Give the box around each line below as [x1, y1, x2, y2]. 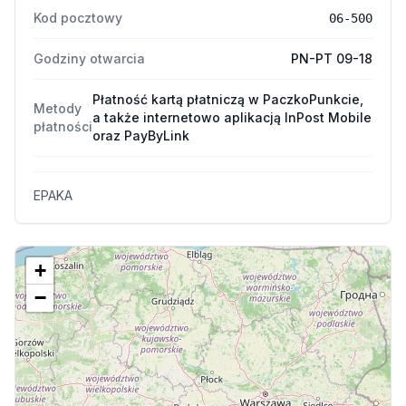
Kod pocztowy [34, 10, 122, 25]
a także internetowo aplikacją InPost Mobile [92, 110, 372, 125]
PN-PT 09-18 [291, 51, 372, 66]
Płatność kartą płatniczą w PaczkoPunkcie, [92, 92, 363, 107]
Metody [34, 101, 82, 116]
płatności [34, 119, 92, 134]
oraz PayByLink [92, 128, 189, 143]
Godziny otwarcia [34, 51, 145, 66]
